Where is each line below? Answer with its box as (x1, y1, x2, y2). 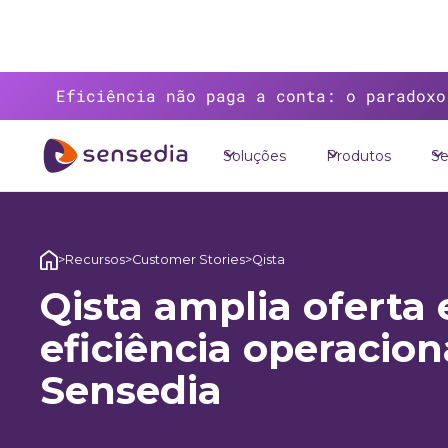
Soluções (223, 147, 286, 165)
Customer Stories (132, 251, 245, 267)
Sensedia (40, 366, 222, 414)
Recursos (65, 251, 125, 267)
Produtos (326, 147, 391, 165)
